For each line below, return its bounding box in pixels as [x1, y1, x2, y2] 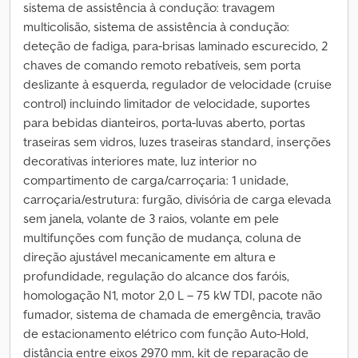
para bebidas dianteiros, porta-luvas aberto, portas [23, 114, 305, 130]
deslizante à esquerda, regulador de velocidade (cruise [23, 76, 332, 92]
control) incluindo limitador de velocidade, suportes [23, 95, 310, 111]
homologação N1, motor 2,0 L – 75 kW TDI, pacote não [23, 287, 322, 303]
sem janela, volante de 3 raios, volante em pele [23, 210, 279, 226]
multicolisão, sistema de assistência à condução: [23, 18, 289, 34]
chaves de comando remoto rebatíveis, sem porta [23, 57, 300, 73]
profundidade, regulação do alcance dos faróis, [23, 268, 289, 284]
